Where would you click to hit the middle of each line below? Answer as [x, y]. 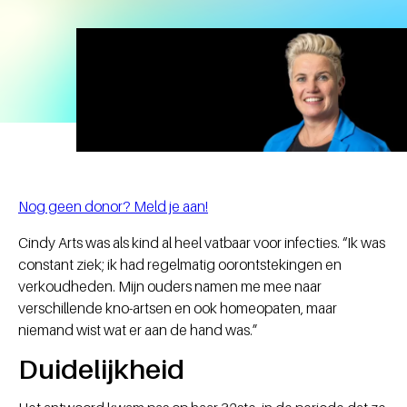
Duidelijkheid [101, 369]
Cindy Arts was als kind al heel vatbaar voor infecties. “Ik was [202, 243]
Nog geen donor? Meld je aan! [113, 207]
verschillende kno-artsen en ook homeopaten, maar [178, 308]
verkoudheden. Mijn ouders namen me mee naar [170, 287]
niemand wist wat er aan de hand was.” [138, 330]
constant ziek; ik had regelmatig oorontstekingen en [180, 265]
